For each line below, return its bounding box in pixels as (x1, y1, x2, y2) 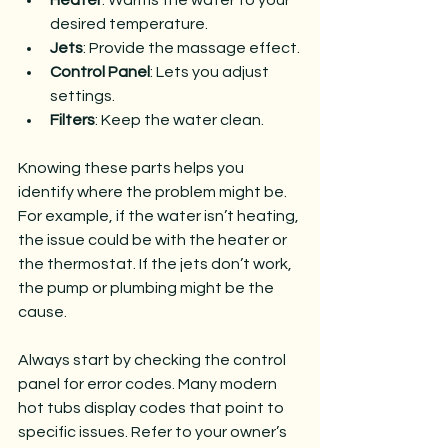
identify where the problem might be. (18, 184, 290, 200)
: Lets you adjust (150, 64, 272, 80)
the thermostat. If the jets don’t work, (18, 256, 295, 272)
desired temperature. (50, 16, 208, 32)
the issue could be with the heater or (18, 232, 290, 248)
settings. (50, 88, 115, 104)
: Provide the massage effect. (83, 40, 300, 56)
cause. (18, 304, 67, 320)
